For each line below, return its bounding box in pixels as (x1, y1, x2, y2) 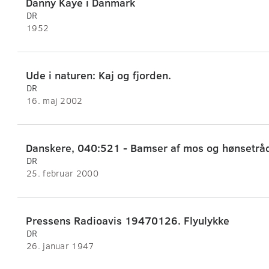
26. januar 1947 (26, 240, 94, 252)
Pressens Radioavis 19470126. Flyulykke (26, 213, 229, 228)
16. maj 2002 (26, 94, 83, 107)
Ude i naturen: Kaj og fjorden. (26, 68, 171, 83)
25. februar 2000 (26, 167, 98, 180)
